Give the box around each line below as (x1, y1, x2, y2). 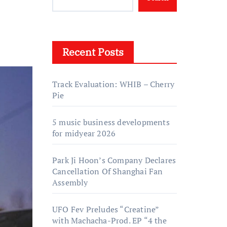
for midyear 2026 (52, 128, 116, 139)
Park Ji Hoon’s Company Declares (52, 155, 176, 166)
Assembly (52, 177, 88, 188)
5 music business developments (52, 117, 170, 128)
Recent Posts (62, 45, 124, 59)
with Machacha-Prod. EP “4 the (52, 215, 167, 226)
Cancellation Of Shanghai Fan (52, 166, 163, 177)
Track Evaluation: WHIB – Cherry (52, 79, 175, 90)
